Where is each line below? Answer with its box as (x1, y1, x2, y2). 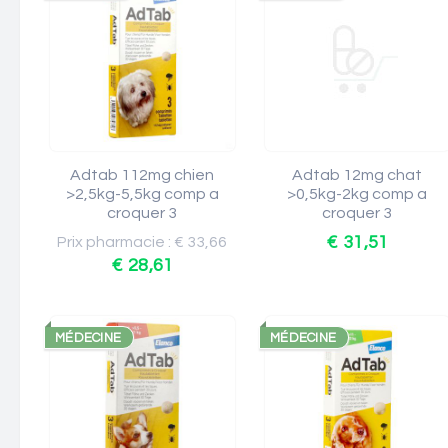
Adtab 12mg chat (292, 167, 423, 183)
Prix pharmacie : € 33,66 (57, 234, 228, 250)
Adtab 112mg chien (70, 167, 215, 183)
